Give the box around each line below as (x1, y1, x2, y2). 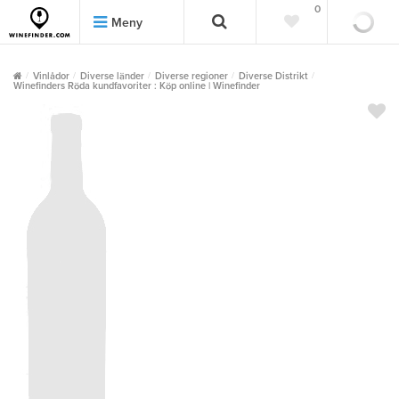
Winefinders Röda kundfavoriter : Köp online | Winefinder (13, 80, 260, 92)
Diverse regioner (155, 70, 228, 82)
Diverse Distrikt (239, 70, 308, 82)
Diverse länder (80, 70, 144, 82)
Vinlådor (33, 70, 69, 82)
